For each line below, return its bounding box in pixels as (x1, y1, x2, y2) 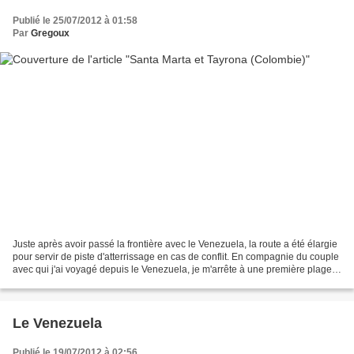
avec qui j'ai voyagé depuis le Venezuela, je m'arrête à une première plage (13, 264, 332, 276)
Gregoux (31, 27, 70, 39)
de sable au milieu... (13, 277, 99, 288)
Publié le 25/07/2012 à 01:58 (13, 14, 137, 26)
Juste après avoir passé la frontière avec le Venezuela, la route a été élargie (13, 239, 337, 250)
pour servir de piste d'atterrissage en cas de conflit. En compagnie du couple (13, 251, 339, 263)
